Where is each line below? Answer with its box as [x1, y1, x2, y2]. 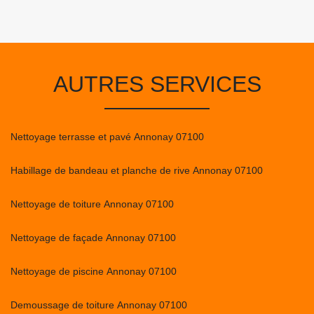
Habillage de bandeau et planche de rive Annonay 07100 [11, 165, 263, 176]
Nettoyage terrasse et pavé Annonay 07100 [11, 131, 204, 142]
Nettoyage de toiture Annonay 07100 [11, 198, 174, 210]
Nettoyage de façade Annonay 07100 [11, 232, 176, 243]
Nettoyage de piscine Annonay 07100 [11, 266, 177, 277]
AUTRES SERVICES [53, 71, 261, 97]
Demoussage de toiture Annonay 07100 [11, 299, 187, 310]
